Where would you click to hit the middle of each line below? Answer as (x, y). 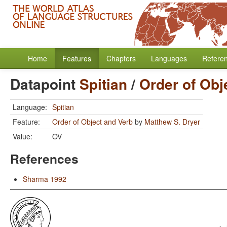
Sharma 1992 (45, 179)
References (44, 159)
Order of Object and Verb (92, 122)
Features (77, 58)
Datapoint (45, 84)
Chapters (121, 58)
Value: (23, 136)
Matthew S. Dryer (172, 122)
